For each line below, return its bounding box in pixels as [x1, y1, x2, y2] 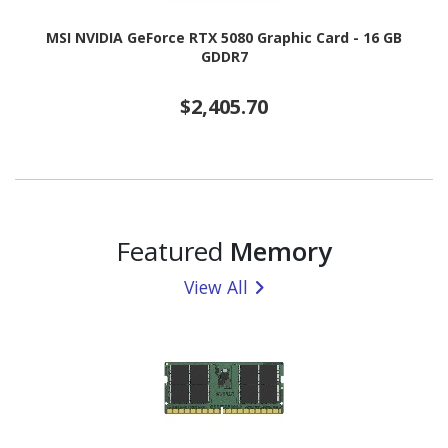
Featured [116, 233, 230, 270]
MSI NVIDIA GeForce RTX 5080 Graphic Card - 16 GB [46, 27, 402, 47]
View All [184, 275, 248, 300]
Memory [230, 233, 332, 270]
